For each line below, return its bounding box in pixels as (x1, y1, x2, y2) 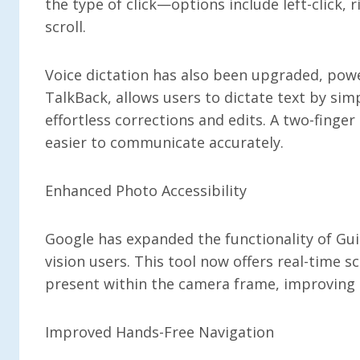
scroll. (45, 16, 86, 36)
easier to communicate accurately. (45, 132, 284, 152)
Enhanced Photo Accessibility (45, 180, 247, 200)
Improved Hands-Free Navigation (45, 321, 274, 342)
